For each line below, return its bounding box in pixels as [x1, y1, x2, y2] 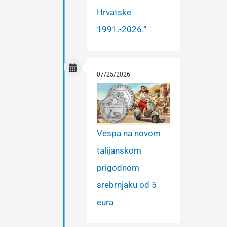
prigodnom [97, 162, 139, 173]
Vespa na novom [97, 128, 161, 138]
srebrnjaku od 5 [97, 179, 157, 190]
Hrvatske [97, 7, 131, 18]
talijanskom [97, 145, 141, 156]
